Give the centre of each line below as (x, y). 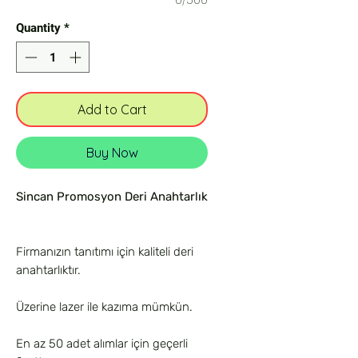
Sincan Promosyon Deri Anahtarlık (112, 196)
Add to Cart (112, 109)
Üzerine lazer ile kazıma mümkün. (104, 306)
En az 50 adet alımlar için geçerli (102, 343)
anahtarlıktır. (48, 270)
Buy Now (112, 152)
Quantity (38, 28)
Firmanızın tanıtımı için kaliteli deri (105, 251)
